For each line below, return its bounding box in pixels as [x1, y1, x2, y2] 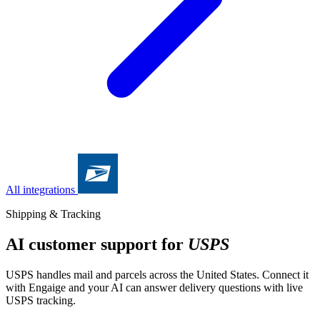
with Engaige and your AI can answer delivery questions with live [6, 281, 303, 294]
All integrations [6, 184, 75, 196]
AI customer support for [6, 234, 188, 254]
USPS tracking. [6, 294, 76, 306]
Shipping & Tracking [6, 208, 101, 220]
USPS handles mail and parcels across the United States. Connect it [6, 268, 309, 281]
